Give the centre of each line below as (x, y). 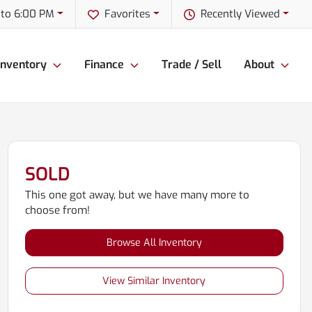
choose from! (57, 210)
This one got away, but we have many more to (137, 195)
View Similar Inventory (154, 281)
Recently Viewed (241, 14)
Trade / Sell (192, 65)
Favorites (128, 14)
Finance (104, 65)
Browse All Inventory (154, 243)
